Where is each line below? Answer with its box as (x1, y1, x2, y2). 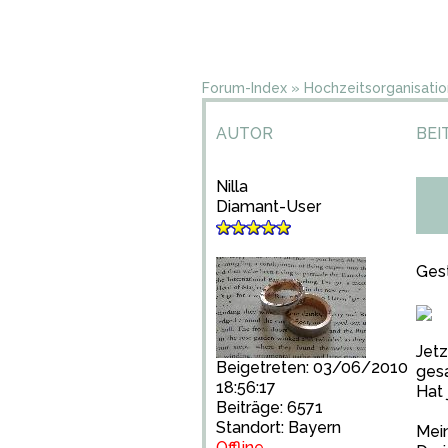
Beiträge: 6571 (216, 398, 323, 417)
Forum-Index (202, 80, 287, 96)
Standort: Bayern (216, 418, 341, 437)
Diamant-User (216, 197, 321, 216)
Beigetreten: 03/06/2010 (216, 358, 408, 377)
